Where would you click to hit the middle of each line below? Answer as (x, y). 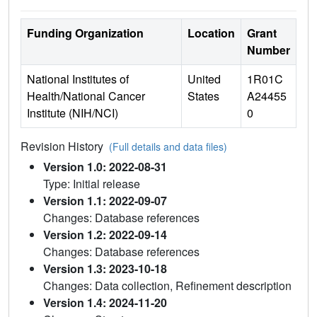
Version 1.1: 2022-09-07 (105, 200)
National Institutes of (78, 79)
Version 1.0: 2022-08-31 (105, 166)
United (204, 79)
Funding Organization (85, 33)
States (203, 96)
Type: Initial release (92, 183)
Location (211, 33)
